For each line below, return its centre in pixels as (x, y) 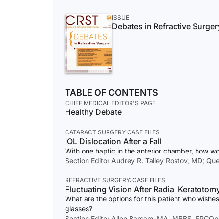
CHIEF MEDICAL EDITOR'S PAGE (110, 103)
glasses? (79, 209)
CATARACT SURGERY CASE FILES (112, 132)
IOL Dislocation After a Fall (113, 142)
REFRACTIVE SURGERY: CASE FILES (115, 180)
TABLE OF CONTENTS (112, 93)
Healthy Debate (93, 112)
